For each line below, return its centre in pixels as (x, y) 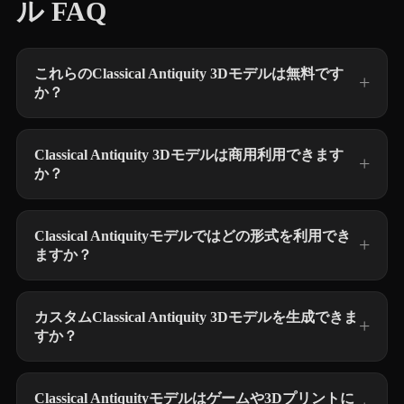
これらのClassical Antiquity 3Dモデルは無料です (189, 73)
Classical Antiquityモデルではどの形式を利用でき (193, 236)
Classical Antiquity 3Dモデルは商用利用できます (189, 155)
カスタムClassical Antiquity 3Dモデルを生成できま (196, 317)
